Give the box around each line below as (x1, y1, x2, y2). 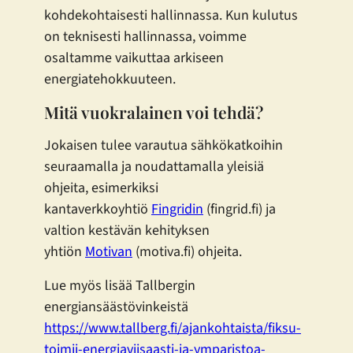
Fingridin (151, 199, 203, 219)
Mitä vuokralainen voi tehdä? (44, 100, 263, 123)
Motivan (85, 241, 132, 262)
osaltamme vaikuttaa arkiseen (44, 47, 224, 68)
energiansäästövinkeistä (44, 296, 188, 317)
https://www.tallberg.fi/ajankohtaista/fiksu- (44, 318, 301, 338)
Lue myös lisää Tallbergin (44, 275, 195, 295)
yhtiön (44, 241, 85, 262)
